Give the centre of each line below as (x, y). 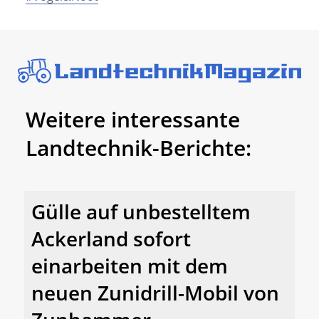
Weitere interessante (133, 120)
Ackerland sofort (111, 238)
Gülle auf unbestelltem (141, 211)
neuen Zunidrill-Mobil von (155, 292)
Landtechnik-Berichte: (138, 148)
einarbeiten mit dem (130, 265)
